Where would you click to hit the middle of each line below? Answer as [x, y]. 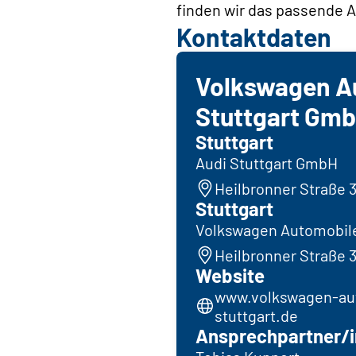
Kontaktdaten [254, 37]
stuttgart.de [256, 316]
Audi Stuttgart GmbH [267, 163]
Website [230, 276]
